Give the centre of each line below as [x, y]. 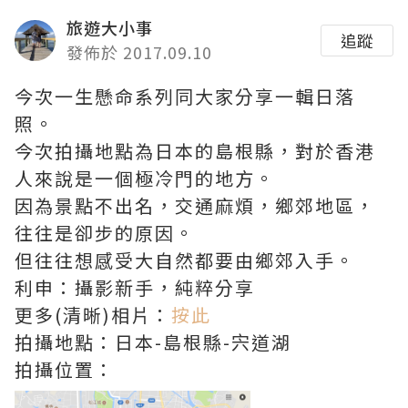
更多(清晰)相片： [93, 315]
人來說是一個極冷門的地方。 [145, 178]
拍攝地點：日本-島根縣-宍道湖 [153, 342]
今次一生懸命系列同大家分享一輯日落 [185, 96]
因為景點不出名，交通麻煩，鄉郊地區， [195, 205]
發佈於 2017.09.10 [139, 52]
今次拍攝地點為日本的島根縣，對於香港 [195, 151]
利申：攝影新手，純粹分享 [135, 287]
